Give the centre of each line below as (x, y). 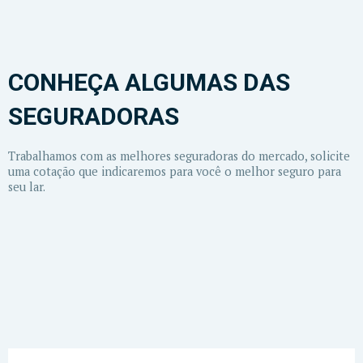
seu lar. (28, 187)
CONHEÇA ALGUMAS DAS (149, 83)
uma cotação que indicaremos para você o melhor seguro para (175, 172)
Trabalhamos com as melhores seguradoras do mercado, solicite (179, 156)
